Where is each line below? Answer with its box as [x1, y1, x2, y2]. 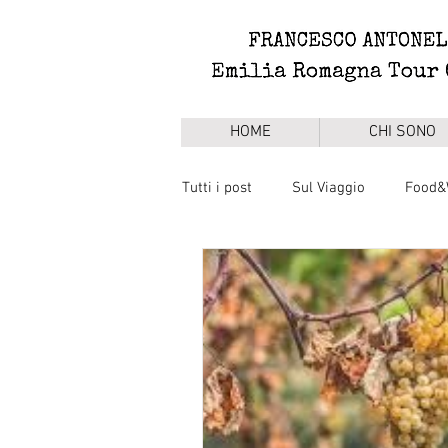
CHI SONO [368, 122, 436, 142]
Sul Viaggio [292, 178, 365, 197]
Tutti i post [182, 178, 252, 197]
